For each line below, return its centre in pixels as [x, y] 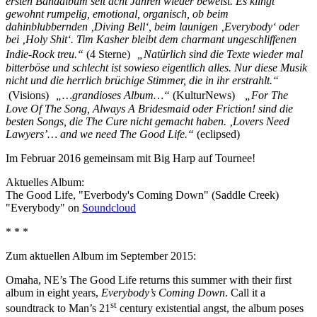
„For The [266, 95]
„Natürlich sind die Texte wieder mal [220, 54]
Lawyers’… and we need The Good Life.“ [100, 134]
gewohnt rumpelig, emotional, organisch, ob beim [117, 13]
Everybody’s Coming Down [163, 292]
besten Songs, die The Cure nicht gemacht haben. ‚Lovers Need [148, 121]
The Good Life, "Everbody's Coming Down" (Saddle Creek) [142, 195]
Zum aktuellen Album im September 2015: [101, 255]
